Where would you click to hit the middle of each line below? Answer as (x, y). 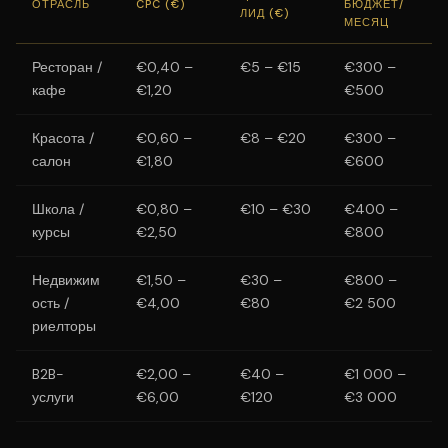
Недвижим (66, 280)
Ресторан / (67, 67)
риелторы (64, 326)
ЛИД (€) (264, 13)
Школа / (58, 209)
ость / (50, 303)
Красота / (63, 138)
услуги (53, 397)
